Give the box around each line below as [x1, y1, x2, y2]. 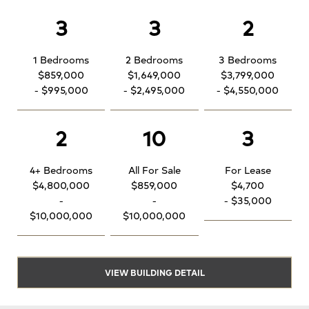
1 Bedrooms [33, 52, 90, 67]
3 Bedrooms [219, 52, 277, 67]
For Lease [224, 163, 271, 177]
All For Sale [128, 163, 181, 177]
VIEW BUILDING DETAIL [104, 266, 205, 278]
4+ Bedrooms [30, 163, 93, 177]
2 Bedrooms [126, 52, 183, 67]
